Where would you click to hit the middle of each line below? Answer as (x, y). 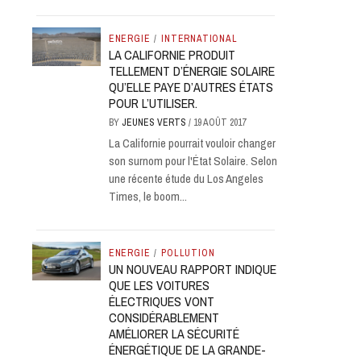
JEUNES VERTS (155, 122)
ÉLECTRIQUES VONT (161, 301)
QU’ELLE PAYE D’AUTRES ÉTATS (191, 87)
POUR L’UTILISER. (153, 103)
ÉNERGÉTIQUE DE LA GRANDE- (187, 350)
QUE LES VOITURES (159, 285)
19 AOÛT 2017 (219, 122)
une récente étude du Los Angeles (186, 178)
